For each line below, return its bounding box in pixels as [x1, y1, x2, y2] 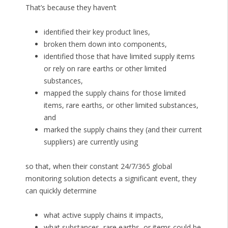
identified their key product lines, [43, 27, 150, 37]
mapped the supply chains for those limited [43, 88, 186, 98]
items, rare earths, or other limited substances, [43, 100, 198, 110]
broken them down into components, [43, 39, 167, 49]
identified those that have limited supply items [43, 51, 195, 62]
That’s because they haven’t [25, 3, 117, 13]
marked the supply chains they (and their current [43, 125, 202, 135]
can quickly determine [25, 186, 97, 196]
